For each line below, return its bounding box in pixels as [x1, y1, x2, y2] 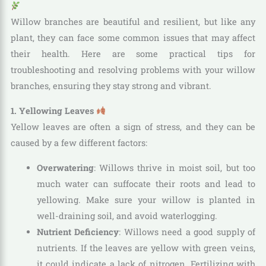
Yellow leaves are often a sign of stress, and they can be [10, 121, 256, 132]
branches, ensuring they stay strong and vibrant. [10, 80, 211, 92]
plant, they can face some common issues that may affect [10, 32, 256, 44]
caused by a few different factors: [10, 137, 147, 148]
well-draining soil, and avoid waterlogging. [36, 210, 217, 221]
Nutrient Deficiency [36, 226, 119, 237]
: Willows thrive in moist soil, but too [93, 161, 256, 173]
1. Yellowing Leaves [10, 104, 96, 116]
